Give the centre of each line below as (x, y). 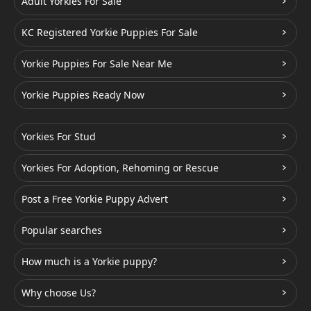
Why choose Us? (59, 292)
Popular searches (62, 230)
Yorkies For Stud (59, 136)
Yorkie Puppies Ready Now (83, 94)
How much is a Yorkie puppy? (89, 261)
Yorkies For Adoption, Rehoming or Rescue (120, 167)
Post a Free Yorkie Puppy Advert (95, 199)
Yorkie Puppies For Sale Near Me (97, 63)
